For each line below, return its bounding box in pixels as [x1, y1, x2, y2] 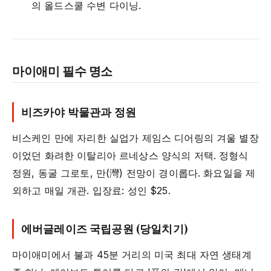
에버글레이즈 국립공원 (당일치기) [21, 221, 188, 237]
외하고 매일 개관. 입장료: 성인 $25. [12, 184, 171, 197]
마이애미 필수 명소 [12, 62, 113, 79]
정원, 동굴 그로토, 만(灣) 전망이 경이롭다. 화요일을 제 [12, 167, 256, 180]
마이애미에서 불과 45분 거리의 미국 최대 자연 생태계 [12, 249, 252, 261]
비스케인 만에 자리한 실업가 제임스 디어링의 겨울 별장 [12, 132, 259, 145]
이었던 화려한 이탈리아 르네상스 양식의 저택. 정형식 [12, 149, 249, 162]
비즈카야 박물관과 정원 [21, 105, 136, 120]
